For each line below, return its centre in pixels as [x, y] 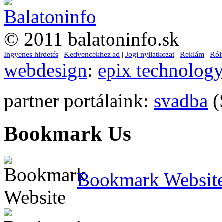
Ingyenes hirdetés [31, 54]
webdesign [46, 70]
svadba [181, 100]
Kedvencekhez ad [92, 54]
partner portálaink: [79, 100]
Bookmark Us [68, 133]
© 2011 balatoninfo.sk [92, 39]
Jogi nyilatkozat [150, 54]
